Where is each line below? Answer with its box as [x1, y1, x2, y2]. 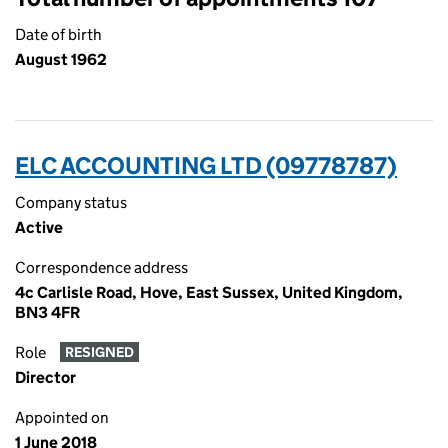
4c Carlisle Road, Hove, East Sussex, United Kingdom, [15, 283, 403, 302]
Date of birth [15, 25, 102, 44]
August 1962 [15, 50, 107, 69]
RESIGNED [64, 343, 134, 362]
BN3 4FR [15, 303, 80, 322]
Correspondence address [15, 258, 188, 277]
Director [15, 368, 76, 387]
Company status [15, 193, 127, 212]
